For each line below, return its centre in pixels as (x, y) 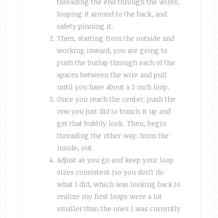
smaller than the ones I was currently (118, 209)
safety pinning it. (85, 26)
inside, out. (75, 148)
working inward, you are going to (112, 50)
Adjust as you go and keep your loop (115, 160)
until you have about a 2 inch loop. (113, 87)
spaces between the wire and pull (112, 75)
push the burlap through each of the (116, 63)
